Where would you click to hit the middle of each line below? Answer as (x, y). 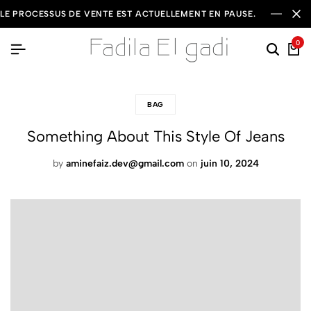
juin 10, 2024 (229, 163)
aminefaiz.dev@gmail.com (125, 163)
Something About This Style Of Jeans (155, 136)
